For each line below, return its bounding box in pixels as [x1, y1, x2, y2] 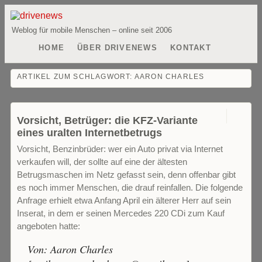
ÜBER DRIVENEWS [77, 43, 158, 52]
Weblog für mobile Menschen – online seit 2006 [12, 26, 172, 35]
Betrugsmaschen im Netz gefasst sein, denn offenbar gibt [17, 170, 236, 180]
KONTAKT [170, 43, 212, 52]
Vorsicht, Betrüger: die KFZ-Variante [17, 114, 198, 126]
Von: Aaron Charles [27, 242, 113, 256]
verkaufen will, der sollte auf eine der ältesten [17, 157, 187, 167]
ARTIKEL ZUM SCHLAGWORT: [17, 73, 135, 81]
